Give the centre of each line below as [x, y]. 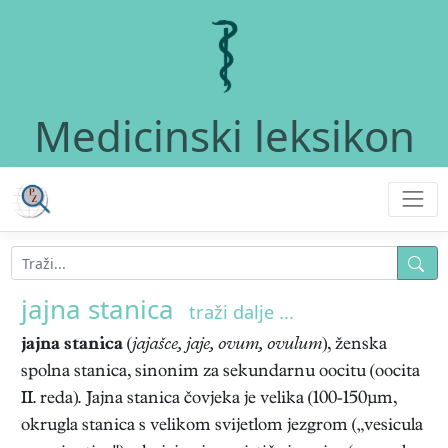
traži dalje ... [241, 312]
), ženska [354, 345]
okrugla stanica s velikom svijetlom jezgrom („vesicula [222, 426]
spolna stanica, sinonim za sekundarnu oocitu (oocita [220, 372]
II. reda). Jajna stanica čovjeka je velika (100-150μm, [209, 399]
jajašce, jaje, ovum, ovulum [227, 345]
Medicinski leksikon [224, 136]
